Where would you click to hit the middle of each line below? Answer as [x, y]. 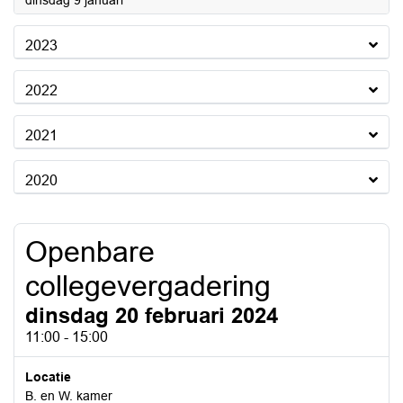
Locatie [48, 377]
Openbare [90, 252]
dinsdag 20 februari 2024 [152, 315]
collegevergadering [148, 286]
